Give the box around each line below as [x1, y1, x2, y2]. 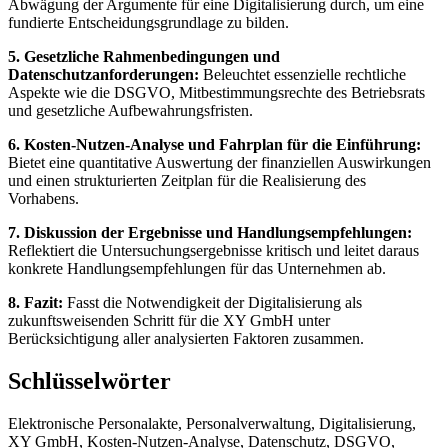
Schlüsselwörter [8, 367, 171, 394]
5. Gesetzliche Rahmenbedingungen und [8, 47, 280, 65]
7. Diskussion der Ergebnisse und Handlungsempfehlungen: [8, 223, 412, 241]
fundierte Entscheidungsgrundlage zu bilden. [8, 13, 289, 31]
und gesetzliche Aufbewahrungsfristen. [8, 101, 253, 119]
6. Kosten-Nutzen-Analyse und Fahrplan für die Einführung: [8, 135, 421, 153]
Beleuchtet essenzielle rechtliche [199, 65, 406, 83]
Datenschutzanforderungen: [8, 65, 199, 83]
